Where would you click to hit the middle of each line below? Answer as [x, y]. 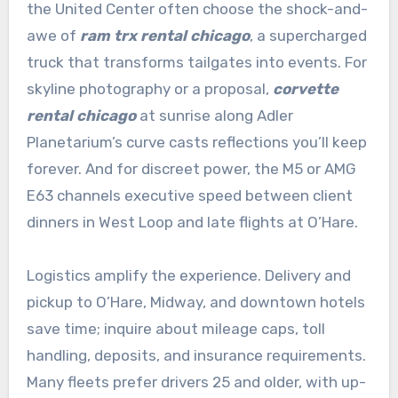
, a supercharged [308, 35]
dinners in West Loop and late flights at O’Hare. [192, 222]
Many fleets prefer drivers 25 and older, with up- [196, 382]
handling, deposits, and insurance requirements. [196, 355]
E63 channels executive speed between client [189, 195]
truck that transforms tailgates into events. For [196, 62]
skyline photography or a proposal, [149, 88]
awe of [53, 35]
